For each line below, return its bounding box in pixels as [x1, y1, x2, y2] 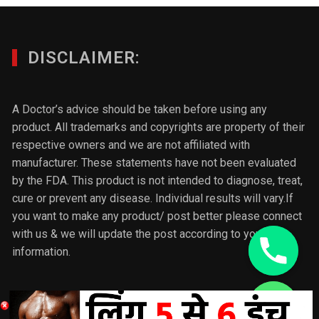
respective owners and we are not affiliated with [12, 137, 251, 152]
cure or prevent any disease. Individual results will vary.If [12, 191, 294, 205]
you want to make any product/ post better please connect [12, 209, 303, 223]
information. [12, 244, 71, 258]
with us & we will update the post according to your [12, 226, 266, 241]
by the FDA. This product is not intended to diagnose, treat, [12, 173, 303, 187]
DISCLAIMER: [28, 47, 141, 68]
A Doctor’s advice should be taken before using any [12, 102, 268, 116]
